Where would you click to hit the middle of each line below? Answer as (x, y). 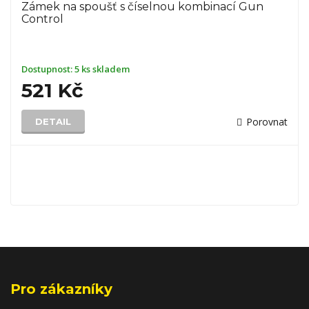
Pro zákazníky (61, 289)
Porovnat (267, 122)
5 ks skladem (102, 69)
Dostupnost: (48, 69)
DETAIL (53, 121)
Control (42, 19)
